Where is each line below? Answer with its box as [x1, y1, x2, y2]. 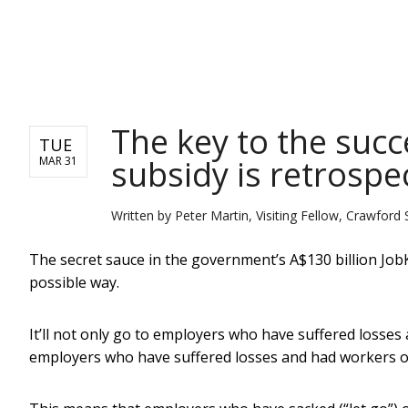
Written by [111, 206, 175, 224]
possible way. [29, 271, 119, 292]
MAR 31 [39, 152, 77, 168]
